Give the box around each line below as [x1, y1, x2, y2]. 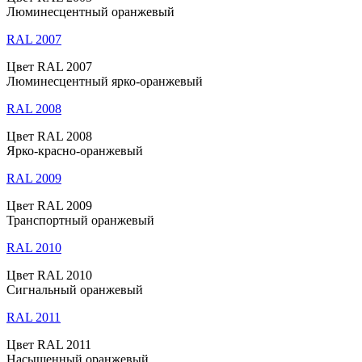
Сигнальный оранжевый [6, 282, 143, 297]
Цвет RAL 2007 [6, 59, 92, 74]
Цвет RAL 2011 [6, 337, 91, 351]
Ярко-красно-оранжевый [6, 143, 143, 158]
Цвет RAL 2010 [6, 267, 92, 282]
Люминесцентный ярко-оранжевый [6, 74, 203, 88]
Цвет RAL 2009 [6, 198, 92, 213]
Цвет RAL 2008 [6, 128, 92, 143]
